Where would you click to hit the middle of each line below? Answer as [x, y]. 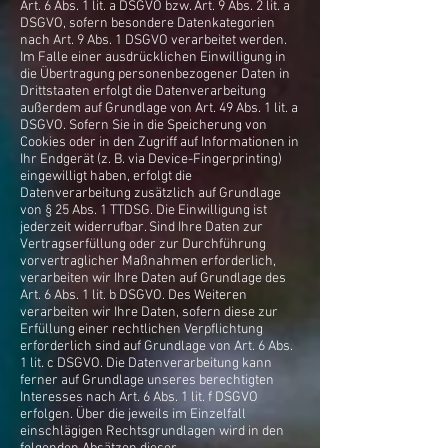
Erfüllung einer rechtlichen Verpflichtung [141, 329]
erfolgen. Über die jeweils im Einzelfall [133, 414]
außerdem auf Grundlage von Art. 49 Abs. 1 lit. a [159, 108]
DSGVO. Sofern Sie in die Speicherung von [143, 125]
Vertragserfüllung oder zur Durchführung [143, 244]
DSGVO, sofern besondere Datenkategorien [147, 23]
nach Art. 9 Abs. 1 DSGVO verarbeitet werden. [153, 40]
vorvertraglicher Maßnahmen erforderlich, [148, 261]
